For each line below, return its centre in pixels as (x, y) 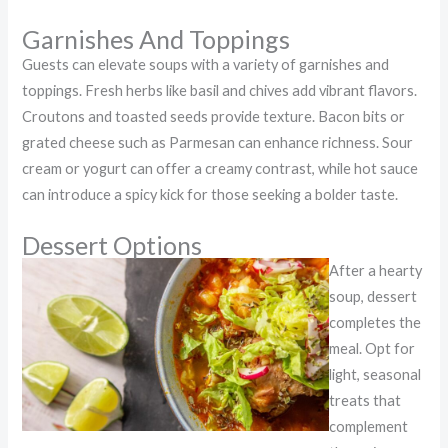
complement (369, 426)
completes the (375, 322)
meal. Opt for (372, 348)
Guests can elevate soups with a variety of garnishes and (206, 65)
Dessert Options (112, 244)
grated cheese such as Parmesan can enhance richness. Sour (218, 143)
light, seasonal (375, 374)
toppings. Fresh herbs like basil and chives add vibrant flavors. (220, 91)
